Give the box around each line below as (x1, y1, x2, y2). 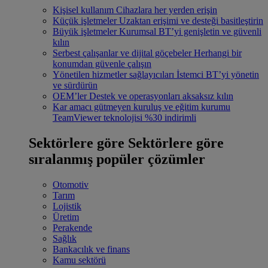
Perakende (53, 222, 92, 233)
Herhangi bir (194, 48, 242, 59)
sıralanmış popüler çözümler (29, 151, 205, 167)
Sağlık (53, 233, 77, 243)
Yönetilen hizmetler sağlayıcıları (53, 69, 174, 80)
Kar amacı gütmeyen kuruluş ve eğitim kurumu (53, 102, 230, 112)
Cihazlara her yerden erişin (116, 5, 217, 16)
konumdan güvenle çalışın (53, 59, 151, 69)
